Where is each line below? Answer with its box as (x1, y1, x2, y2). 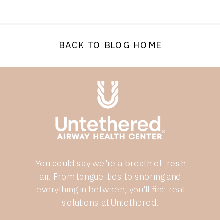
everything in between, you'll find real (36, 183, 185, 195)
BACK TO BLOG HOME (59, 39, 162, 51)
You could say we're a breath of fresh (35, 157, 186, 169)
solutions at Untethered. (62, 196, 159, 209)
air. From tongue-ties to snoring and (39, 170, 182, 182)
